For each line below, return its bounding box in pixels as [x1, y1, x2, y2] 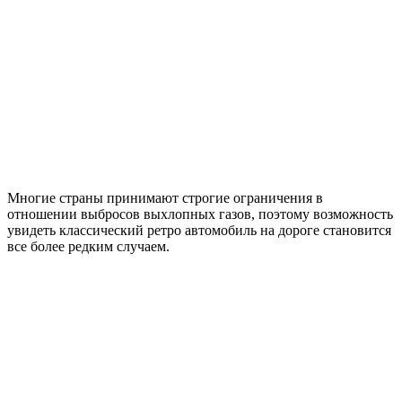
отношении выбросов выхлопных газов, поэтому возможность [7, 205, 393, 222]
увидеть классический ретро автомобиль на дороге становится [7, 222, 391, 238]
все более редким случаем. [7, 238, 170, 254]
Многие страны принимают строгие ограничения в [7, 189, 323, 205]
